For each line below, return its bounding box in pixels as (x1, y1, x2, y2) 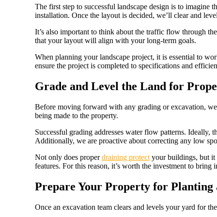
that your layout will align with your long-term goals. (35, 36, 196, 45)
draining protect (102, 153, 150, 161)
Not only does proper (35, 153, 102, 161)
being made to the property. (35, 111, 118, 120)
